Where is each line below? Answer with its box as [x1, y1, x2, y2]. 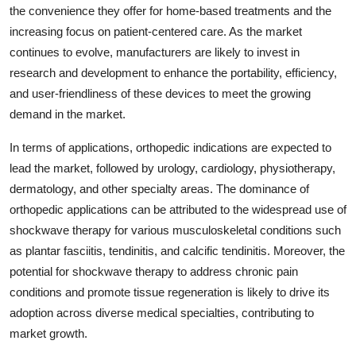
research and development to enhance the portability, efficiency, [10, 65, 337, 79]
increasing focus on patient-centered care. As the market [10, 24, 302, 38]
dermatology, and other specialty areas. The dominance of [10, 181, 309, 195]
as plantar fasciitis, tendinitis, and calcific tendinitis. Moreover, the [10, 243, 345, 257]
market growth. [10, 326, 87, 340]
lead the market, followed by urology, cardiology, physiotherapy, [10, 161, 335, 175]
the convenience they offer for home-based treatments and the [10, 3, 331, 17]
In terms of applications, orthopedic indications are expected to [10, 140, 331, 154]
